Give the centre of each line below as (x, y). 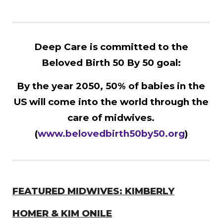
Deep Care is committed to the (111, 47)
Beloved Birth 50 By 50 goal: (111, 62)
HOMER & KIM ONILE (62, 213)
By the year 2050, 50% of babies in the (111, 86)
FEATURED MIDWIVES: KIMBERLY (93, 191)
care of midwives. (111, 117)
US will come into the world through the (111, 102)
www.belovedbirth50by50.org (111, 133)
